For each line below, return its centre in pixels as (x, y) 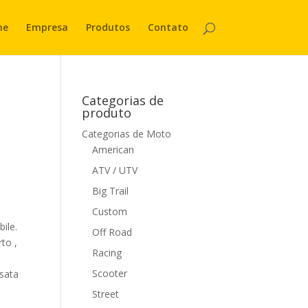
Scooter (110, 273)
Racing (107, 253)
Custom (110, 211)
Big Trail (111, 191)
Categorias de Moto (127, 134)
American (113, 150)
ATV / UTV (115, 170)
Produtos (108, 27)
